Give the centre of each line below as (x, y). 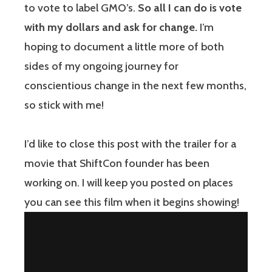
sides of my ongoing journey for (101, 66)
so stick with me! (64, 105)
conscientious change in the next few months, (135, 85)
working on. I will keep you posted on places (129, 182)
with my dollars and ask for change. (111, 27)
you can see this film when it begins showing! (132, 202)
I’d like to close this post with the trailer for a (130, 144)
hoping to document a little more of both (124, 46)
